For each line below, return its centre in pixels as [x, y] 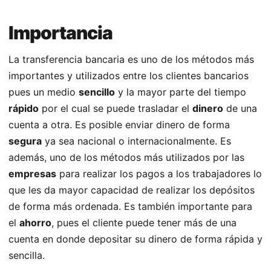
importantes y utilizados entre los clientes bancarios [129, 76]
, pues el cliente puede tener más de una [144, 223]
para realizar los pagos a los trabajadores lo [159, 174]
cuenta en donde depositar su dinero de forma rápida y [135, 239]
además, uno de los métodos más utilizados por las [126, 158]
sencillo [97, 92]
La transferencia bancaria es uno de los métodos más [131, 60]
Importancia [60, 33]
